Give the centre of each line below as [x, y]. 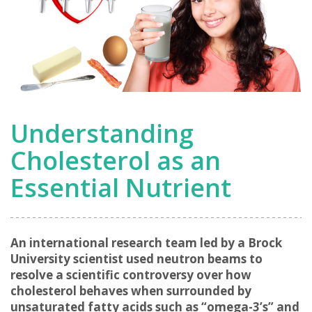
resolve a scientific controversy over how [131, 275]
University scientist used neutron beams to [136, 259]
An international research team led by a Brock [146, 243]
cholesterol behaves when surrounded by [131, 291]
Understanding [102, 133]
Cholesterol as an [116, 161]
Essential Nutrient [121, 188]
